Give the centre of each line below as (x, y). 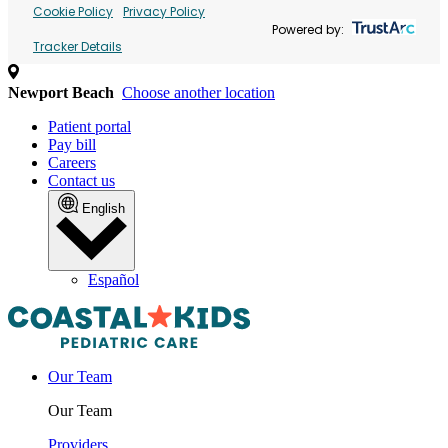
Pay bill (72, 144)
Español (113, 280)
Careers (72, 162)
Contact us (81, 180)
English (103, 208)
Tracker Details (77, 46)
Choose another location (198, 92)
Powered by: (308, 29)
